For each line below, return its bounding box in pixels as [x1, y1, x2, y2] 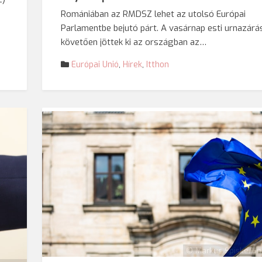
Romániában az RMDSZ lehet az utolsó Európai [61, 8, 246, 20]
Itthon [146, 59, 170, 70]
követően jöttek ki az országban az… [61, 36, 207, 48]
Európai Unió [71, 59, 119, 70]
